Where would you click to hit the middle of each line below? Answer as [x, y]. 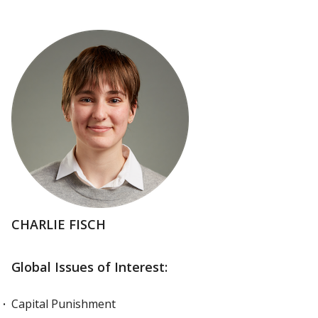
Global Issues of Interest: [89, 267]
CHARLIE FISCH [59, 224]
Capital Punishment [64, 304]
